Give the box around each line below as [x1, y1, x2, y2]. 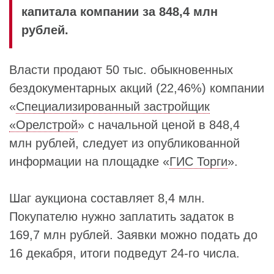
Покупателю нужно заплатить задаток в [9, 210, 234, 223]
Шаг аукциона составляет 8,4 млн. [9, 191, 205, 205]
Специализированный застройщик [16, 100, 210, 113]
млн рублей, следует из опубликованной [9, 136, 240, 150]
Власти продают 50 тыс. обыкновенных [9, 63, 233, 76]
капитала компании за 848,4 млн [21, 5, 218, 18]
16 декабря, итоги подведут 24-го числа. [9, 246, 240, 260]
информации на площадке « [9, 155, 169, 168]
